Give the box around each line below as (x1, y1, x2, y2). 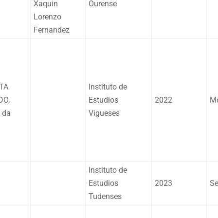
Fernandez (34, 25, 70, 35)
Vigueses (89, 108, 120, 118)
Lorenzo (34, 12, 61, 21)
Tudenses (89, 191, 122, 201)
